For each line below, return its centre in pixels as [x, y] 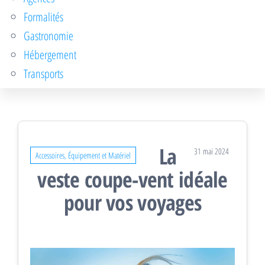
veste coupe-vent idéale [132, 180]
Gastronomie [49, 35]
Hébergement [50, 54]
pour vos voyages [132, 203]
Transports [43, 73]
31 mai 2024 [211, 151]
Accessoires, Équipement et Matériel [83, 155]
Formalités [43, 17]
